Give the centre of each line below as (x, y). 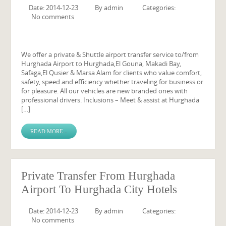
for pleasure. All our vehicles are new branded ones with (105, 91)
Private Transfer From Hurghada (98, 176)
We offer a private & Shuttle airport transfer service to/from (110, 54)
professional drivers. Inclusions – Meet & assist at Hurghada (110, 100)
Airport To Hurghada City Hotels (99, 189)
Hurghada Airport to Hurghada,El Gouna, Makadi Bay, (101, 64)
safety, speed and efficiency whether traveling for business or (112, 82)
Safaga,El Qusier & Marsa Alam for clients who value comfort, (112, 73)
